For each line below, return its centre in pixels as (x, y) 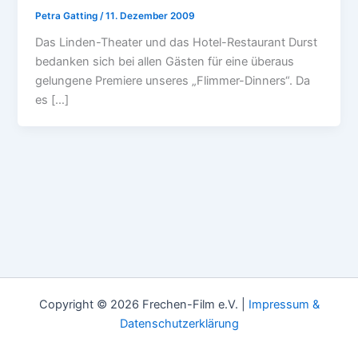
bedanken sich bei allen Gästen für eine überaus (165, 61)
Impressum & (284, 304)
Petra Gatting (68, 16)
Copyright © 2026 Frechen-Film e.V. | (143, 304)
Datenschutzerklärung (179, 324)
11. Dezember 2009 (151, 16)
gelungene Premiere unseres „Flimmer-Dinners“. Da (173, 80)
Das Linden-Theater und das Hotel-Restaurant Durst (177, 42)
